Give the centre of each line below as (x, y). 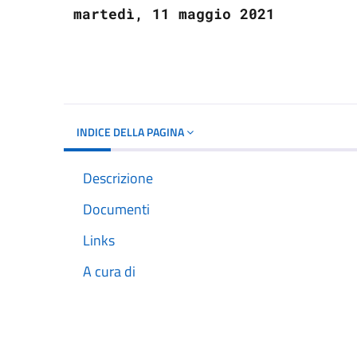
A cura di (109, 272)
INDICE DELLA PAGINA (131, 131)
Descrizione (118, 178)
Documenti (116, 209)
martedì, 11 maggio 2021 (174, 13)
